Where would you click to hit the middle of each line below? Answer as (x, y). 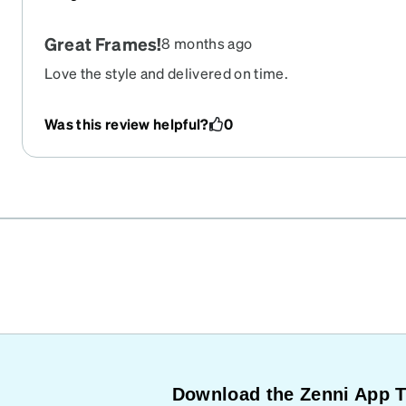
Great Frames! (103, 43)
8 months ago (207, 43)
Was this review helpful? (127, 123)
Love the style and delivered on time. (166, 72)
